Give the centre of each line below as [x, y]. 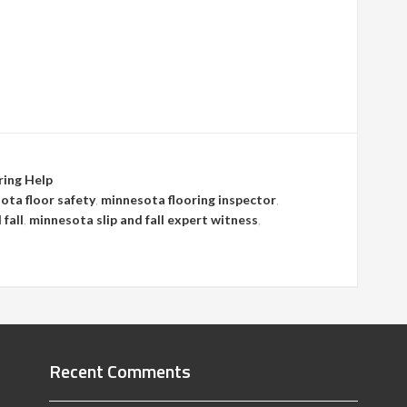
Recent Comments [120, 371]
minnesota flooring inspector [189, 199]
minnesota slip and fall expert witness [144, 219]
